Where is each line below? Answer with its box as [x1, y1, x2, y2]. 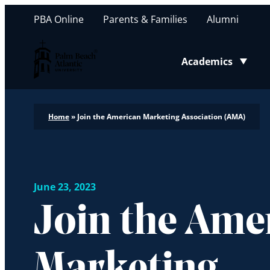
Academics [181, 54, 233, 68]
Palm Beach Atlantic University [34, 40, 172, 54]
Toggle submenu [181, 61, 260, 75]
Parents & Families [103, 12, 187, 26]
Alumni [207, 12, 239, 26]
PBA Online [34, 12, 84, 26]
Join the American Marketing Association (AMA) [77, 111, 245, 122]
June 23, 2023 [34, 180, 96, 194]
